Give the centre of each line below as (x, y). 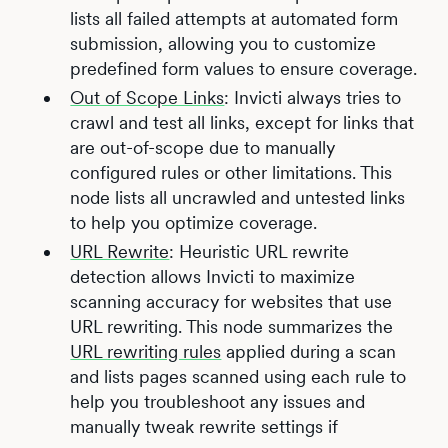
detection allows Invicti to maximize (213, 276)
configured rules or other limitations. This (231, 172)
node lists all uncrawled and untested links (238, 197)
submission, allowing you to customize (223, 43)
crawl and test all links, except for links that (242, 122)
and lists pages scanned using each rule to (238, 376)
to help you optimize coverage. (194, 222)
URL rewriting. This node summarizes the (232, 326)
